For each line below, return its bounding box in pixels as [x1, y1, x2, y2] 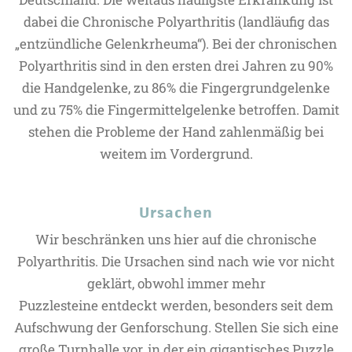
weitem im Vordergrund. [99, 145, 253, 163]
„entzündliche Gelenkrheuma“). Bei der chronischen [15, 35, 337, 53]
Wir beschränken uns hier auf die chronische [35, 230, 317, 248]
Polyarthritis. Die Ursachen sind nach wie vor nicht [17, 252, 335, 270]
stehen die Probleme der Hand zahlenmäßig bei [28, 123, 324, 141]
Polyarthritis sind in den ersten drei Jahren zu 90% [19, 57, 333, 75]
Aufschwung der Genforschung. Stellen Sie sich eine [13, 318, 339, 336]
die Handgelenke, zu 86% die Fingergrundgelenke [22, 79, 330, 97]
